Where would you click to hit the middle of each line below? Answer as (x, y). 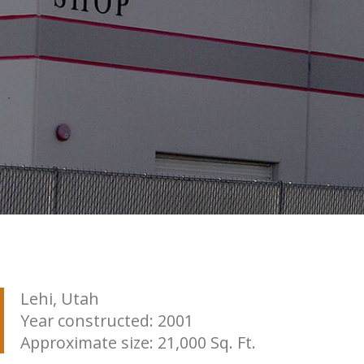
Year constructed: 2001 (106, 321)
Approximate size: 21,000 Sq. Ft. (138, 343)
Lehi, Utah (59, 299)
